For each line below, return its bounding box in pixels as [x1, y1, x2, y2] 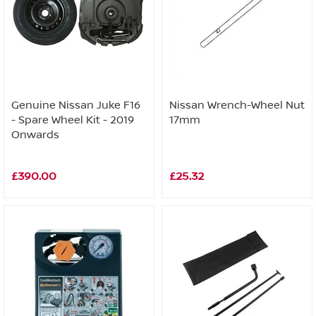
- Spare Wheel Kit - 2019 [11, 114, 134, 126]
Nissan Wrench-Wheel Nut [169, 99, 305, 111]
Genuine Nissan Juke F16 [11, 99, 140, 111]
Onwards [11, 128, 59, 141]
